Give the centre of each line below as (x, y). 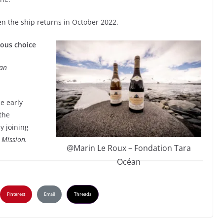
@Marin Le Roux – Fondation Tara (129, 148)
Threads (83, 194)
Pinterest (16, 194)
